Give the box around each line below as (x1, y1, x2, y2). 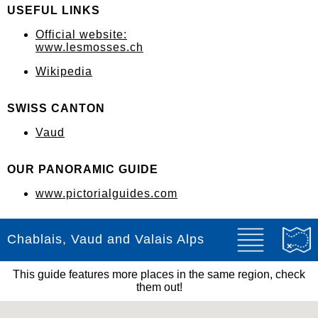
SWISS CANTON (7, 102, 105, 114)
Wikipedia (35, 65, 92, 77)
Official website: (35, 28, 127, 40)
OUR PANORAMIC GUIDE (7, 163, 158, 175)
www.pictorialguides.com (35, 187, 177, 199)
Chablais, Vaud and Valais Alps (7, 232, 204, 246)
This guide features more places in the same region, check (13, 268, 305, 280)
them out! (136, 281, 182, 293)
